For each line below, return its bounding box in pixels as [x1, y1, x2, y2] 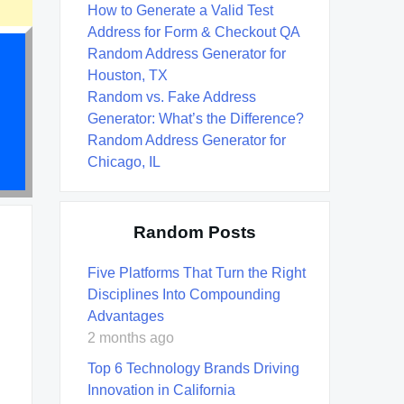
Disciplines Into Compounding [87, 286, 280, 302]
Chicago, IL [87, 153, 161, 170]
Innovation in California [87, 381, 235, 398]
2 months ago [87, 329, 174, 345]
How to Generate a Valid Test [87, 2, 273, 18]
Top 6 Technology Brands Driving [87, 360, 299, 376]
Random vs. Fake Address [87, 88, 256, 105]
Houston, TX [87, 67, 168, 83]
